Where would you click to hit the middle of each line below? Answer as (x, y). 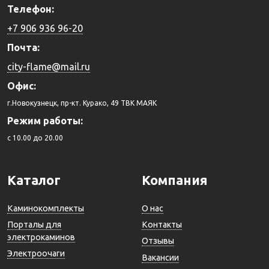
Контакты (162, 224)
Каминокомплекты (46, 208)
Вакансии (160, 257)
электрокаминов (41, 237)
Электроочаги (36, 254)
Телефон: (31, 9)
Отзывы (158, 241)
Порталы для (34, 224)
